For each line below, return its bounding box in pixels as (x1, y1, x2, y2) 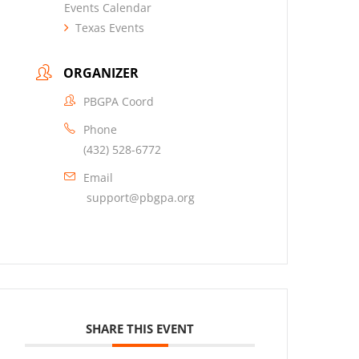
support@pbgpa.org (83, 189, 196, 205)
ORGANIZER (63, 63, 139, 82)
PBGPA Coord (83, 93, 155, 109)
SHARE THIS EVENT (86, 320, 195, 337)
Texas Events (75, 19, 145, 35)
